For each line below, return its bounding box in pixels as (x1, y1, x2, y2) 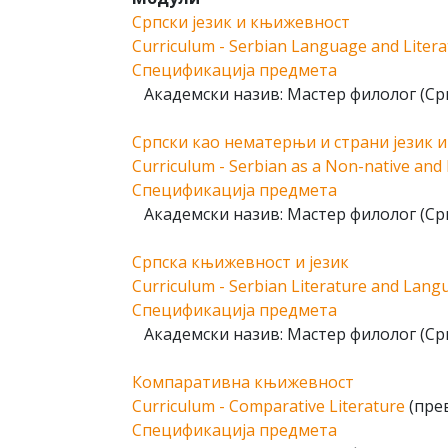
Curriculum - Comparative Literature (132, 395, 405, 417)
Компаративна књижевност (132, 371, 354, 393)
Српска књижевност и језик (132, 251, 349, 273)
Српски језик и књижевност (132, 11, 350, 33)
